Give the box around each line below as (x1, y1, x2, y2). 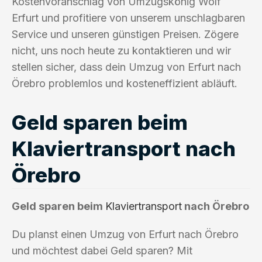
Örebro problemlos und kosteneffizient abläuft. (12, 77, 237, 89)
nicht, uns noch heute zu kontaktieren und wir (12, 44, 231, 57)
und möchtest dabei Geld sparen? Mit (12, 244, 192, 257)
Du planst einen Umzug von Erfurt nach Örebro (12, 227, 239, 240)
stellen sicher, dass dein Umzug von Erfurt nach (12, 60, 241, 73)
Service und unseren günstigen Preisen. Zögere (12, 27, 239, 40)
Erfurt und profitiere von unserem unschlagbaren (12, 11, 245, 24)
